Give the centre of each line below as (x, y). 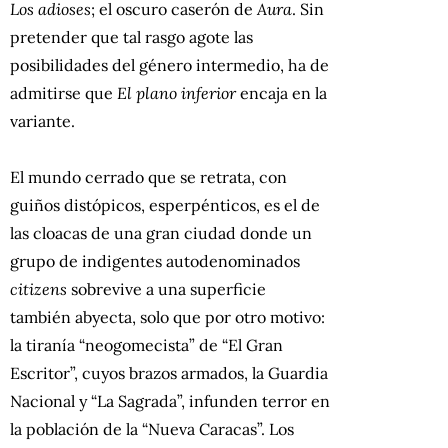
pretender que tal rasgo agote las (131, 36)
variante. (42, 120)
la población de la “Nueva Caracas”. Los (152, 428)
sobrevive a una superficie (166, 288)
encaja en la (281, 92)
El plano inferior (176, 92)
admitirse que (63, 92)
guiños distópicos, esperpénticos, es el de (165, 204)
